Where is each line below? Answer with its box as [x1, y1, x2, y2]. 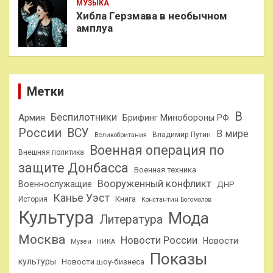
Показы [150, 250, 207, 269]
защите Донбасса [18, 160, 129, 176]
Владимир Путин [152, 130, 211, 140]
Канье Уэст [53, 192, 110, 205]
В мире [216, 128, 249, 140]
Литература [99, 213, 163, 227]
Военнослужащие [18, 179, 92, 190]
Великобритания [94, 131, 147, 140]
